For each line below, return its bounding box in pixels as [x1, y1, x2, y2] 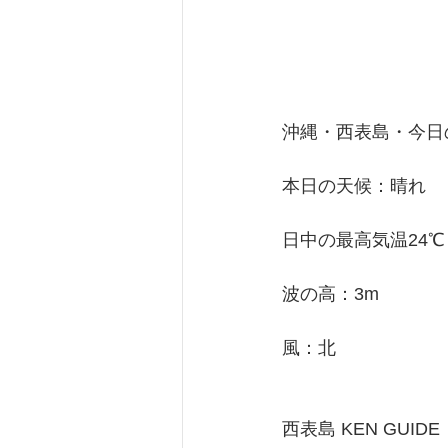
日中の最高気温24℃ [282, 229, 445, 250]
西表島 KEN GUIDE [282, 418, 440, 439]
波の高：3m [282, 283, 379, 304]
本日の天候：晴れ [282, 175, 426, 196]
